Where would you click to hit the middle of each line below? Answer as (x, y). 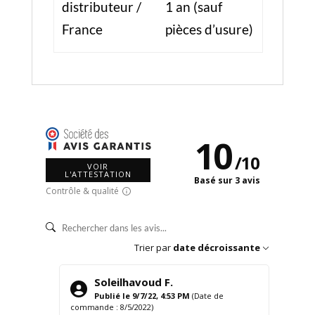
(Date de (207, 295)
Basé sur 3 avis (227, 180)
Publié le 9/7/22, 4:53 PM (142, 295)
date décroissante (217, 247)
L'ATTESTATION (98, 174)
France (82, 29)
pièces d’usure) (209, 29)
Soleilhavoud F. (133, 282)
